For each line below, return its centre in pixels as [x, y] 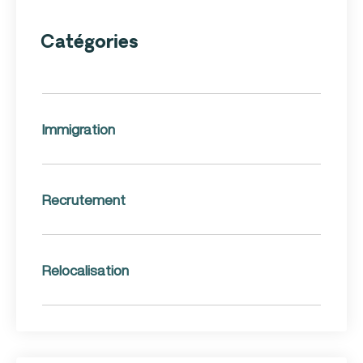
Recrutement [84, 200]
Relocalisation [85, 270]
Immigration [79, 129]
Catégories [90, 42]
